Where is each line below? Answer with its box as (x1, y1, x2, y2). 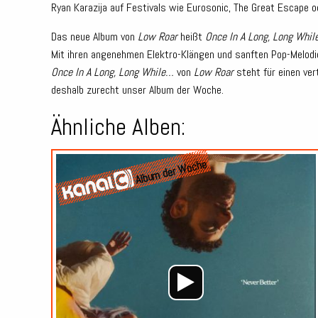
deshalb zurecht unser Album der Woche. (51, 82, 224, 97)
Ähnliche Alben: (51, 111, 185, 142)
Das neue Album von (51, 29, 135, 44)
